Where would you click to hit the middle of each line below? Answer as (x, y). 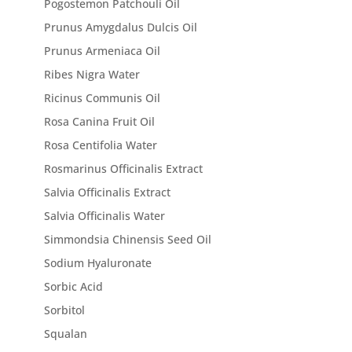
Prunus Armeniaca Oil (103, 51)
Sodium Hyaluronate (98, 263)
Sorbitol (65, 310)
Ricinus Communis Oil (103, 98)
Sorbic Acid (74, 286)
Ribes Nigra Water (92, 74)
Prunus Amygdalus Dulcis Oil (121, 27)
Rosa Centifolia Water (101, 145)
